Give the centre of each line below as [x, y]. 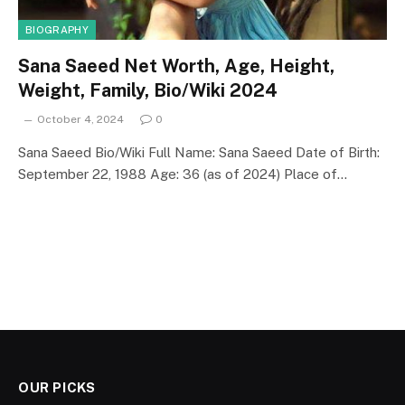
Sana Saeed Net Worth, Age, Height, [176, 66]
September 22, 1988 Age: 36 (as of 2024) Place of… [183, 174]
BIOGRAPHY [57, 29]
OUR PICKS [57, 387]
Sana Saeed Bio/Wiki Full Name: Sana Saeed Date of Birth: [199, 152]
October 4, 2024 [80, 119]
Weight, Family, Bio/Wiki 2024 [148, 90]
